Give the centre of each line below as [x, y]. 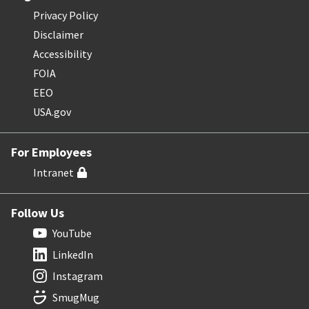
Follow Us [38, 213]
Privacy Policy [66, 16]
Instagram [78, 276]
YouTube [72, 233]
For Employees [51, 152]
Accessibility [62, 54]
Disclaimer [58, 35]
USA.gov [52, 112]
